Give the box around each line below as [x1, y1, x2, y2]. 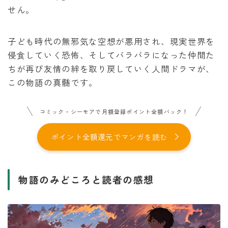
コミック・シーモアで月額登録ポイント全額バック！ [39, 107, 189, 116]
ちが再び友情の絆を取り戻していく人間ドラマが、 [8, 62, 215, 75]
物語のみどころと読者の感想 [18, 173, 154, 187]
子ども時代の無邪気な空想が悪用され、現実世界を [8, 35, 215, 47]
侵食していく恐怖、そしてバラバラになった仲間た [8, 48, 215, 61]
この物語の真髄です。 [8, 76, 98, 89]
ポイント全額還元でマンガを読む [51, 131, 167, 142]
